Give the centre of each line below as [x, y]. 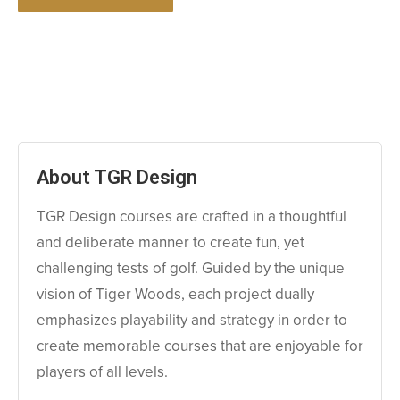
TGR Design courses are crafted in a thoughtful [192, 217]
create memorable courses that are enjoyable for [200, 346]
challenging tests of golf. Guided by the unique [191, 268]
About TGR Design [117, 178]
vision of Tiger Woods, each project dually [175, 294]
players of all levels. [102, 372]
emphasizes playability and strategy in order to [192, 320]
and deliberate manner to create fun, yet [171, 242]
